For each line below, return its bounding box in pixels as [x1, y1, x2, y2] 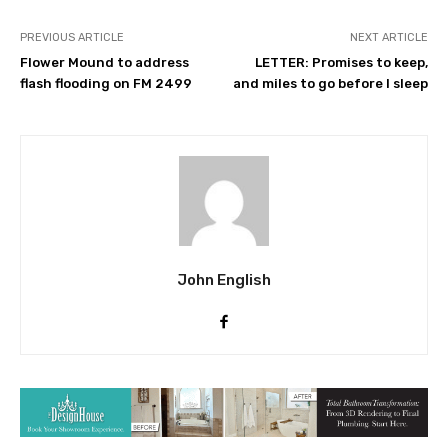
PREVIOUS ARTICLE [20, 31, 124, 45]
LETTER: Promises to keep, [254, 55, 428, 71]
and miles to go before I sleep [232, 76, 428, 92]
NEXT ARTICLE [349, 31, 428, 45]
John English [177, 271, 271, 290]
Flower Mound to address [20, 55, 189, 71]
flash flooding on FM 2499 [20, 76, 192, 92]
